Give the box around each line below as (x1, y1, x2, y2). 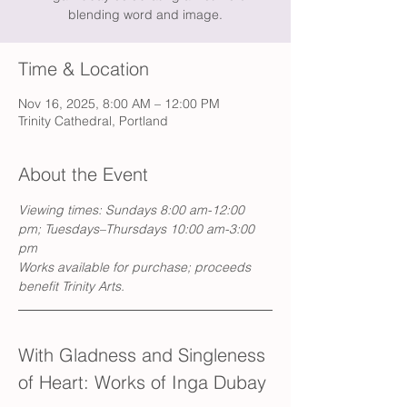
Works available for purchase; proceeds (18, 259, 254, 275)
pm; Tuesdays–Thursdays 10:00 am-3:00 (18, 221, 258, 237)
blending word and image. (68, 6, 223, 23)
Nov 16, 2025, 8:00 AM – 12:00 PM (18, 95, 220, 112)
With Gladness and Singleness (18, 343, 271, 366)
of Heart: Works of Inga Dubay (18, 371, 266, 393)
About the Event (18, 163, 148, 185)
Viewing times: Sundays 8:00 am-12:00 (18, 202, 248, 218)
